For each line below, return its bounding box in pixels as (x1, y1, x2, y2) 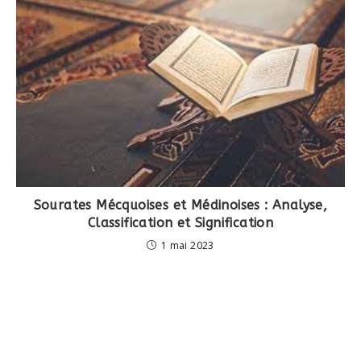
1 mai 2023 (160, 239, 214, 253)
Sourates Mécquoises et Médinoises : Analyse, (33, 197, 328, 214)
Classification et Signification (87, 215, 274, 231)
